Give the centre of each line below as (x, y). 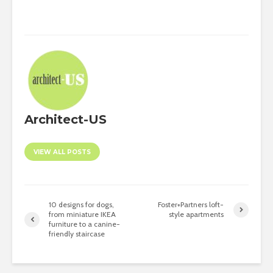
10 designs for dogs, (81, 205)
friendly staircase (77, 234)
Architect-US (66, 120)
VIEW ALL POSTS (62, 152)
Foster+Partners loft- (191, 205)
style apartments (197, 214)
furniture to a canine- (84, 224)
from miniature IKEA (82, 214)
